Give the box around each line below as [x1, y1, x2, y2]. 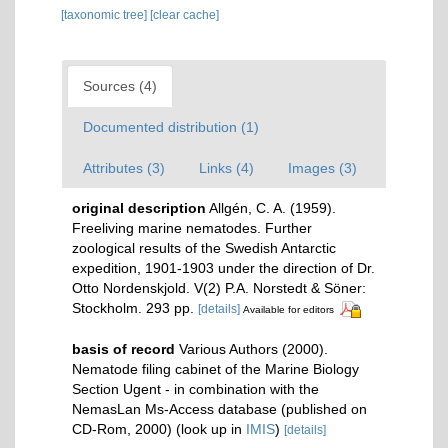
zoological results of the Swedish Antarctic [72, 239, 336, 256]
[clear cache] [150, 7, 219, 22]
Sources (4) [83, 77, 157, 94]
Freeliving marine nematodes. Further [72, 219, 312, 236]
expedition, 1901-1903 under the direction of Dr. [72, 259, 375, 276]
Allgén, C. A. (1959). [209, 199, 336, 216]
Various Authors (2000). [179, 340, 328, 357]
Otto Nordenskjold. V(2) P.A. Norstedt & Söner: [72, 279, 366, 296]
